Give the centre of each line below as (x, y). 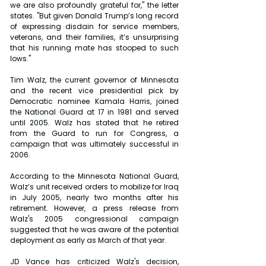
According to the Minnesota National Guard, (94, 176)
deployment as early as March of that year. (88, 240)
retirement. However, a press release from (94, 208)
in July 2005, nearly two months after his (94, 197)
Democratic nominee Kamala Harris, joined (94, 101)
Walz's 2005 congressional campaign (94, 218)
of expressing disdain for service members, (94, 26)
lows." (20, 58)
